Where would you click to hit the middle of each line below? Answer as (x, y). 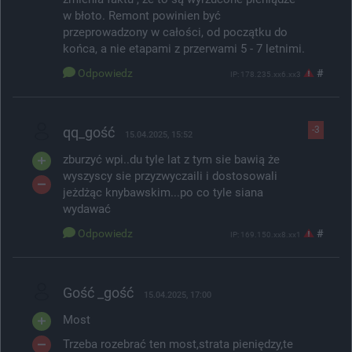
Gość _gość (98, 292)
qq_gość (89, 132)
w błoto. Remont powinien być (142, 15)
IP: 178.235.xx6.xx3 (266, 74)
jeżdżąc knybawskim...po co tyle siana (163, 192)
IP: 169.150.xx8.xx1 (266, 234)
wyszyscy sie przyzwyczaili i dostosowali (170, 176)
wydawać (87, 209)
